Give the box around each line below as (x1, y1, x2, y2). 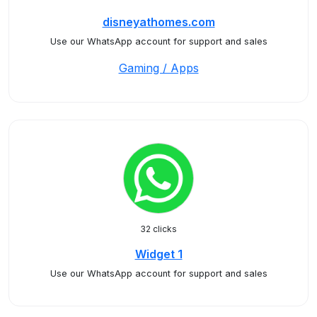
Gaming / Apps (118, 61, 199, 75)
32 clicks (140, 224, 177, 234)
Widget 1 (134, 247, 183, 261)
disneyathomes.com (102, 15, 215, 29)
